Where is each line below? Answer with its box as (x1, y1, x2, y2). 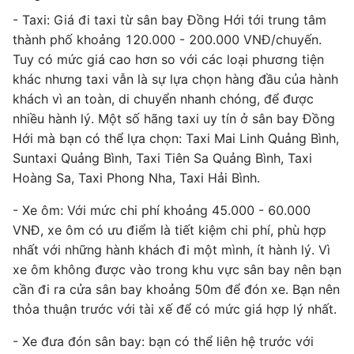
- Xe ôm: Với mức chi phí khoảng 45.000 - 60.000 (13, 202, 311, 218)
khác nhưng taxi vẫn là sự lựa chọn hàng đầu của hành (13, 71, 338, 87)
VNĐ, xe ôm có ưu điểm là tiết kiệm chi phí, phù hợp (13, 222, 326, 238)
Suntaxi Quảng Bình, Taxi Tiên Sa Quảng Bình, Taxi (13, 150, 312, 166)
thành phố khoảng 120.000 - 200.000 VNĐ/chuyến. (13, 32, 322, 47)
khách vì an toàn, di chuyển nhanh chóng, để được (13, 91, 314, 107)
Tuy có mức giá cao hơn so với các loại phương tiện (13, 51, 324, 67)
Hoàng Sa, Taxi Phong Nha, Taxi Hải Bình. (13, 170, 260, 186)
